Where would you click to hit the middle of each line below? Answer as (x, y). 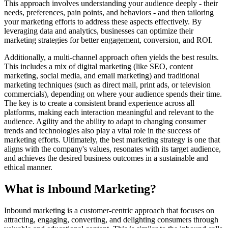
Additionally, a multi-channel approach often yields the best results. (111, 58)
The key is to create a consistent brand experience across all (99, 103)
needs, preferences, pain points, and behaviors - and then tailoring (109, 13)
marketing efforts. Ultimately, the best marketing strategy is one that (112, 140)
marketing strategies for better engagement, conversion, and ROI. (108, 40)
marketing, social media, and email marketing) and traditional (102, 76)
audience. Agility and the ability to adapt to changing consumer (105, 122)
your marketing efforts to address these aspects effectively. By (103, 22)
